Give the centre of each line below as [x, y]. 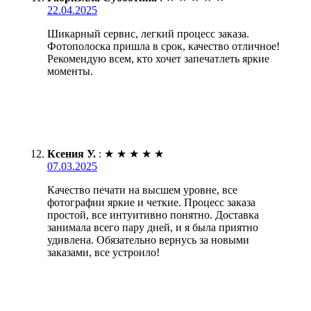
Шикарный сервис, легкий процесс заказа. [148, 34]
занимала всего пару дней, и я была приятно [153, 228]
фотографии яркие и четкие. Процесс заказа [151, 203]
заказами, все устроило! [103, 253]
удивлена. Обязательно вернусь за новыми [148, 240]
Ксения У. [72, 154]
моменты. [70, 72]
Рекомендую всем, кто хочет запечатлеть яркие [158, 59]
